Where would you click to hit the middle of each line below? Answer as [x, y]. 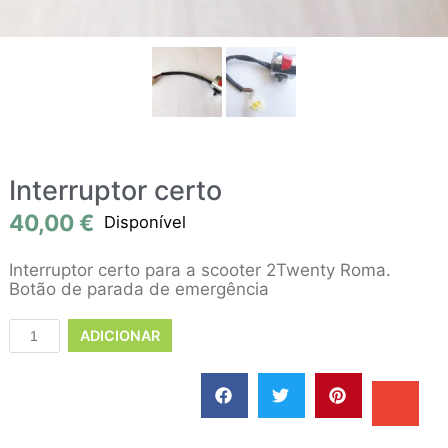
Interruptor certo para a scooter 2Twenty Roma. [200, 269]
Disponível [145, 221]
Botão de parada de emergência [139, 288]
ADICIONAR [119, 335]
